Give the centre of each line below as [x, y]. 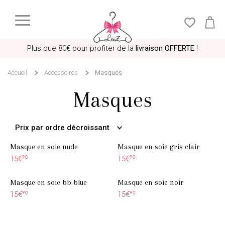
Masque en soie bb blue [48, 183]
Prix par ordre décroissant [62, 128]
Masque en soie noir [151, 183]
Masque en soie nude [44, 147]
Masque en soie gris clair [159, 147]
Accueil [17, 73]
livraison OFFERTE [164, 48]
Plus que [42, 48]
